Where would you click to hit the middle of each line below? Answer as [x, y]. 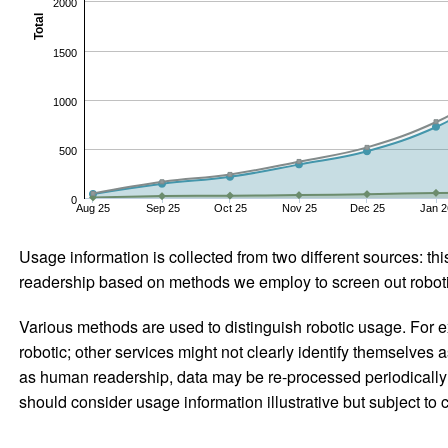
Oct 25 [230, 207]
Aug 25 [92, 207]
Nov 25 [299, 207]
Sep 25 [162, 207]
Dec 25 [367, 207]
